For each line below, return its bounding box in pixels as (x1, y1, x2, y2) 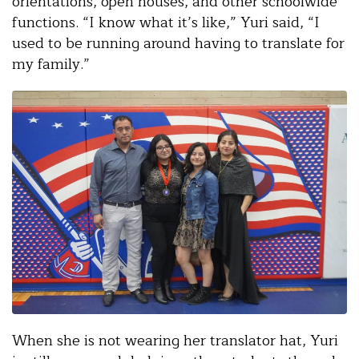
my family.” (12, 52, 90, 77)
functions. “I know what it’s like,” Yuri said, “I (12, 10, 320, 35)
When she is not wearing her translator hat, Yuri (12, 328, 338, 353)
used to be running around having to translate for (12, 31, 345, 56)
